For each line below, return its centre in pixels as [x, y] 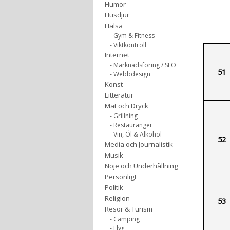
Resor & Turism [129, 209]
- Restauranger [131, 125]
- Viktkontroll [128, 45]
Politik [114, 187]
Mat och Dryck [127, 106]
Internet [117, 55]
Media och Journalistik [139, 144]
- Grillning [124, 116]
